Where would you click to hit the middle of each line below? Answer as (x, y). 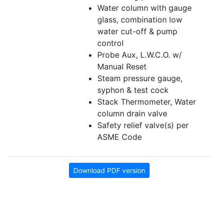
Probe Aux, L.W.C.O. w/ (140, 55)
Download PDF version (109, 171)
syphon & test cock (133, 90)
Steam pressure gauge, (140, 78)
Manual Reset (122, 67)
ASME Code (120, 137)
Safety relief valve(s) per (143, 125)
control (110, 43)
